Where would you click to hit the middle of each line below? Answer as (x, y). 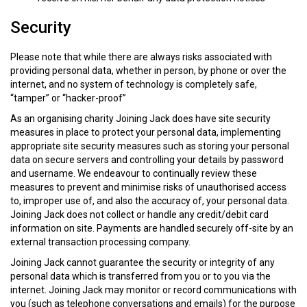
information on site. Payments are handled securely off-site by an (152, 229)
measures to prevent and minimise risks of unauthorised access (148, 187)
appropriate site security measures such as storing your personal (150, 146)
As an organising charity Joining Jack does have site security (140, 119)
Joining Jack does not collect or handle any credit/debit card (139, 215)
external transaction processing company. (100, 242)
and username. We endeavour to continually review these (134, 174)
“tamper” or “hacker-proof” (68, 98)
